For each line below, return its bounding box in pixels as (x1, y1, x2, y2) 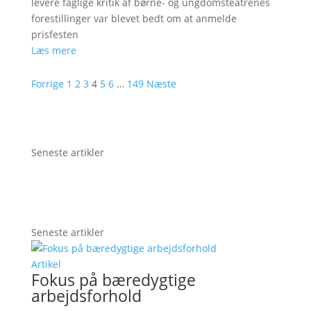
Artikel (31, 257, 61, 271)
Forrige (31, 76, 64, 90)
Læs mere (31, 43, 76, 57)
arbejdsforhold (31, 284, 142, 307)
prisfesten (31, 27, 78, 41)
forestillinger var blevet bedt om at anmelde (31, 11, 237, 25)
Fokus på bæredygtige (31, 268, 196, 291)
